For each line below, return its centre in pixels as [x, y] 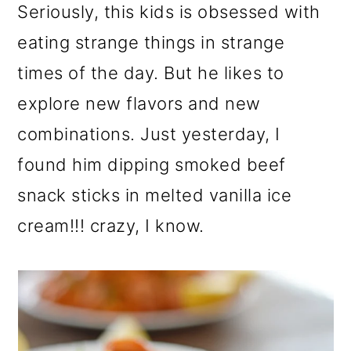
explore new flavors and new [139, 104]
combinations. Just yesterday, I [149, 134]
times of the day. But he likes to [151, 73]
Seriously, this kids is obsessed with [169, 12]
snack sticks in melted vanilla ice [155, 195]
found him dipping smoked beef [152, 165]
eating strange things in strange [151, 43]
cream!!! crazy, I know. [111, 226]
